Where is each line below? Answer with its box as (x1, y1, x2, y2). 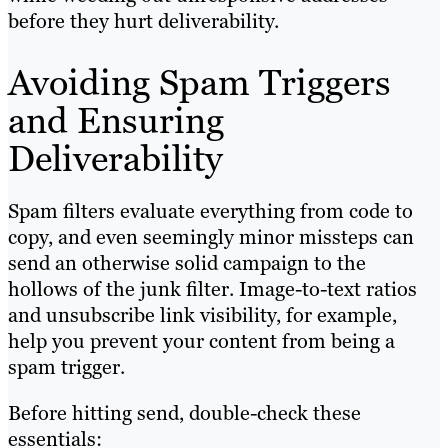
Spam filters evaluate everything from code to (8, 198, 413, 225)
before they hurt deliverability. (8, 8, 279, 35)
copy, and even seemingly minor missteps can (8, 224, 414, 251)
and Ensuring (8, 97, 224, 145)
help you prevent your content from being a (8, 328, 395, 355)
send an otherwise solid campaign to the (8, 250, 366, 277)
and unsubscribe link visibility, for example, (8, 302, 397, 329)
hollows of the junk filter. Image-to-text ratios (8, 276, 417, 303)
